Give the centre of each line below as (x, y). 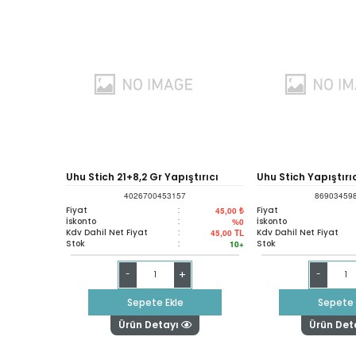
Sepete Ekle (155, 302)
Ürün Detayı (149, 324)
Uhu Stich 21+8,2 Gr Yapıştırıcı (142, 176)
